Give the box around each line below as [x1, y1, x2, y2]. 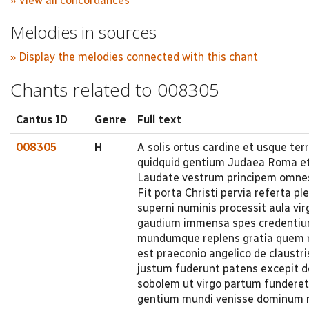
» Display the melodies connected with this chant [10, 50, 258, 63]
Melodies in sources [10, 20, 157, 43]
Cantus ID [16, 112, 68, 126]
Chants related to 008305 [10, 77, 219, 102]
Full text [137, 112, 181, 126]
